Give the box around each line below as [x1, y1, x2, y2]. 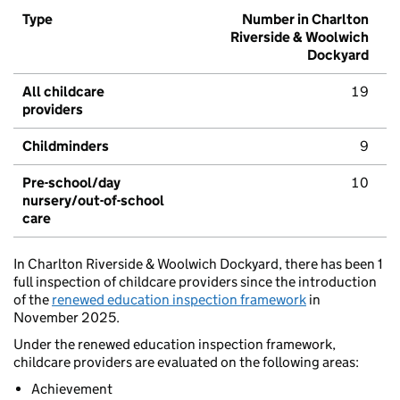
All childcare [22, 83, 104, 101]
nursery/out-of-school [22, 192, 164, 210]
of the [13, 291, 52, 309]
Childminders [22, 137, 109, 155]
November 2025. [13, 309, 120, 327]
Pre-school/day [22, 174, 121, 192]
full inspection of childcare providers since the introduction [13, 273, 377, 291]
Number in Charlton [242, 11, 369, 29]
